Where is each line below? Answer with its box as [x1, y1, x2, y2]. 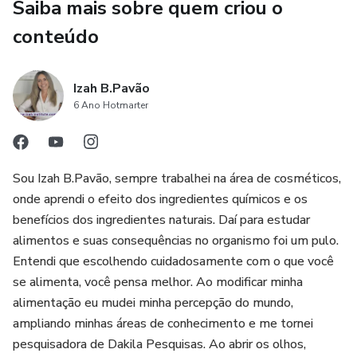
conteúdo [13, 24, 99, 49]
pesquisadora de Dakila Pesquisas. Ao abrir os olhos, [13, 335, 306, 353]
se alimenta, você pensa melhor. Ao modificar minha [13, 273, 303, 291]
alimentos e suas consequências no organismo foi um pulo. [13, 232, 339, 249]
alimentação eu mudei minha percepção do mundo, [13, 294, 293, 312]
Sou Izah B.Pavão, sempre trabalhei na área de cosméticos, [13, 170, 341, 187]
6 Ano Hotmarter [73, 99, 148, 112]
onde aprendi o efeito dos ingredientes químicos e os [13, 190, 308, 208]
